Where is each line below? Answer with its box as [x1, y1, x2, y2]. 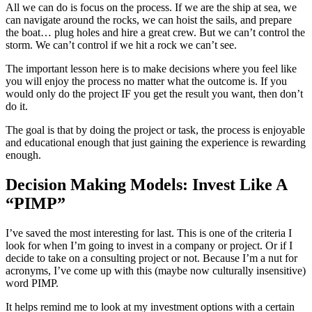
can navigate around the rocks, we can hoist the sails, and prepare [6, 13, 292, 26]
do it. [6, 100, 28, 112]
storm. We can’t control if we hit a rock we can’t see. [6, 38, 237, 51]
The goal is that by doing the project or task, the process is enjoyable [6, 123, 305, 136]
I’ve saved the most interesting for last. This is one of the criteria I [6, 226, 292, 239]
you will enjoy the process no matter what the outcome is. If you [6, 75, 287, 87]
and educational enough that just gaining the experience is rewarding [6, 136, 306, 148]
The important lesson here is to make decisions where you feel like [6, 62, 297, 75]
